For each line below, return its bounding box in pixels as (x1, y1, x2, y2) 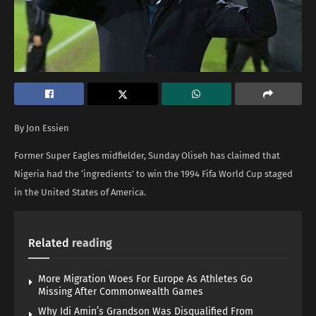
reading (72, 236, 112, 250)
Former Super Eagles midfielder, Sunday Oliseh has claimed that (14, 150, 280, 161)
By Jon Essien (14, 122, 69, 133)
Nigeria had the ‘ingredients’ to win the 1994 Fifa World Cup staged (14, 168, 293, 179)
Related (28, 236, 69, 250)
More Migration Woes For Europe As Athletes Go (38, 272, 253, 285)
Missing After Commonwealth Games (38, 285, 203, 298)
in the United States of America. (14, 186, 146, 197)
